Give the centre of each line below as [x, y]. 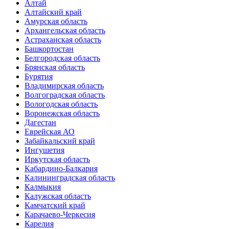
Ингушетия [44, 150]
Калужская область [58, 196]
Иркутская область [57, 159]
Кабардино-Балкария [61, 168]
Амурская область [56, 21]
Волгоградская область [65, 95]
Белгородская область [62, 58]
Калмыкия [43, 187]
